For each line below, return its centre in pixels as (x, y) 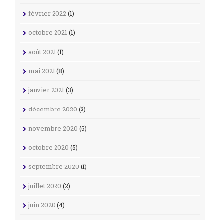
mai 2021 (42, 70)
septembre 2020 (54, 166)
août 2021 (42, 51)
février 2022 (47, 13)
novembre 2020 (53, 128)
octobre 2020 (49, 147)
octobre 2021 (48, 32)
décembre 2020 (53, 109)
